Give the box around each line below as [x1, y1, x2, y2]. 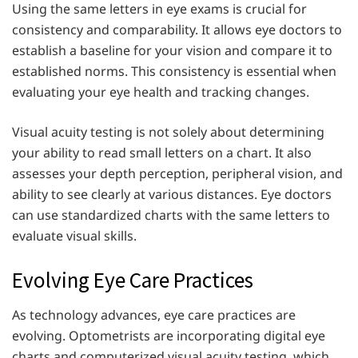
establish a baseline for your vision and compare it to [12, 41, 332, 59]
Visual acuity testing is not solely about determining [12, 122, 324, 141]
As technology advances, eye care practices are [12, 306, 296, 324]
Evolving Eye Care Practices [12, 265, 253, 293]
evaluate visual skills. [12, 226, 137, 245]
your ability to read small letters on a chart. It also [12, 143, 312, 161]
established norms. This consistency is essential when [12, 62, 336, 80]
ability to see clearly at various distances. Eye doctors [12, 185, 332, 203]
